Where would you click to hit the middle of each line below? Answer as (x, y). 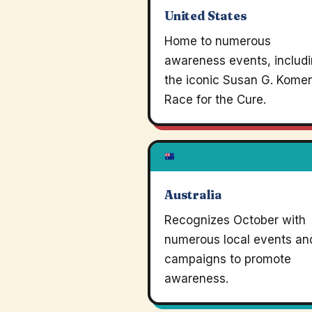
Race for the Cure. (215, 100)
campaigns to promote (228, 259)
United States (206, 16)
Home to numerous (218, 41)
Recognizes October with (235, 220)
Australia (193, 195)
